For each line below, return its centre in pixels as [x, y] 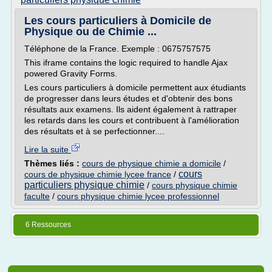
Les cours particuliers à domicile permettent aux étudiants [135, 87]
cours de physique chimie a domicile [151, 163]
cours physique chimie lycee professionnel [138, 196]
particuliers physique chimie [84, 185]
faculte [37, 196]
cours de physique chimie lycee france [98, 174]
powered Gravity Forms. [71, 73]
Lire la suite [48, 149]
